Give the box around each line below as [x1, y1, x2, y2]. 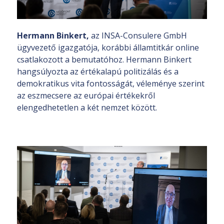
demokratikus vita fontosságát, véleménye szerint [17, 77, 204, 89]
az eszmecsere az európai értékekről [17, 89, 155, 101]
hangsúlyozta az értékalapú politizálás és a [17, 65, 178, 77]
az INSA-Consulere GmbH [89, 29, 187, 41]
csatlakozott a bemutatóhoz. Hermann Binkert [17, 53, 191, 65]
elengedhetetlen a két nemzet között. [17, 101, 157, 113]
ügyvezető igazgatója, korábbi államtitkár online [17, 41, 199, 53]
